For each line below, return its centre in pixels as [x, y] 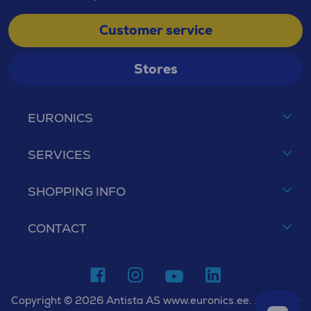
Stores [155, 69]
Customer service [155, 30]
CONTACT [57, 228]
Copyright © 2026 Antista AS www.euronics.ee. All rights [155, 300]
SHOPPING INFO [77, 191]
